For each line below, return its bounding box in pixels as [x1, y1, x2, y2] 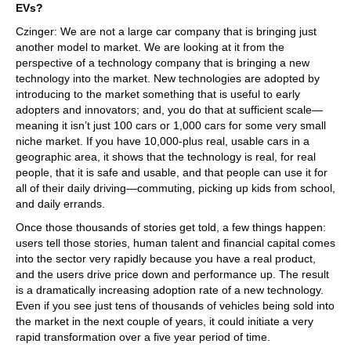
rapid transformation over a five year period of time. [16, 330, 270, 343]
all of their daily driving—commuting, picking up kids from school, [16, 181, 335, 194]
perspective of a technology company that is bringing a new [16, 56, 309, 69]
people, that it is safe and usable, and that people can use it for [16, 165, 327, 179]
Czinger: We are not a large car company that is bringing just [16, 24, 317, 38]
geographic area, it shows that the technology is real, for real [16, 150, 316, 163]
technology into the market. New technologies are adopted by [16, 71, 320, 85]
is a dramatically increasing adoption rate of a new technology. [16, 283, 324, 296]
